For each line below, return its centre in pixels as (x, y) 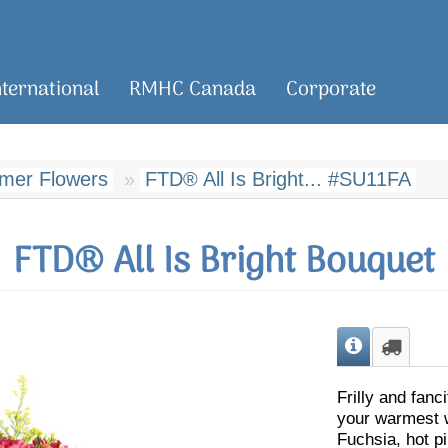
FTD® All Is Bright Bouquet (224, 262)
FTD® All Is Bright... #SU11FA (278, 179)
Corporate (331, 90)
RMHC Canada (192, 90)
